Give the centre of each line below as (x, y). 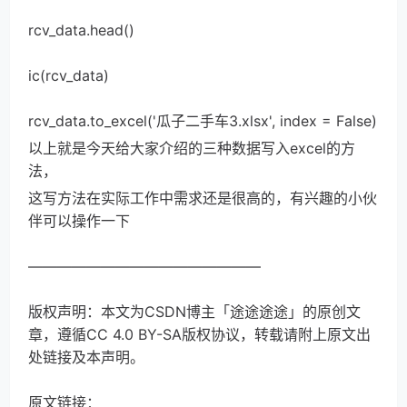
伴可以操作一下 (79, 221)
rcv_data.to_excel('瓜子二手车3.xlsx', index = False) (203, 121)
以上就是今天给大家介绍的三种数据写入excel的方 (192, 148)
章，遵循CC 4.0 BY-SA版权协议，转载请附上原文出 (199, 334)
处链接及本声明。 (86, 357)
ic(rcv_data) (69, 75)
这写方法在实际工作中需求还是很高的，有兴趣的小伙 (203, 198)
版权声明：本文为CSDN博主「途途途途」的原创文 (194, 312)
